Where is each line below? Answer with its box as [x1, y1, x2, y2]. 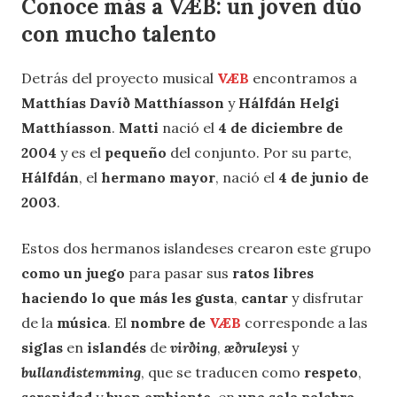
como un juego [21, 264, 125, 283]
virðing [170, 339, 217, 357]
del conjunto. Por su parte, [167, 144, 352, 162]
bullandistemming [21, 363, 141, 382]
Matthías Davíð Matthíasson [21, 94, 228, 113]
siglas [21, 339, 63, 357]
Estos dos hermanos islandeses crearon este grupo [21, 239, 371, 258]
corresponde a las [241, 314, 368, 332]
